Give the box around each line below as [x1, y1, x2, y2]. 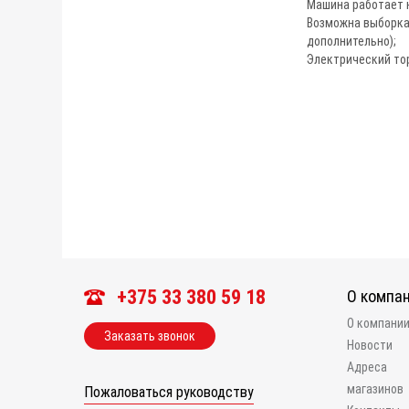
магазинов [347, 382, 404, 396]
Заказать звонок [104, 329, 195, 343]
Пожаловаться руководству [84, 383, 254, 401]
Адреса [347, 360, 387, 374]
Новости [347, 338, 393, 352]
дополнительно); [307, 34, 396, 48]
